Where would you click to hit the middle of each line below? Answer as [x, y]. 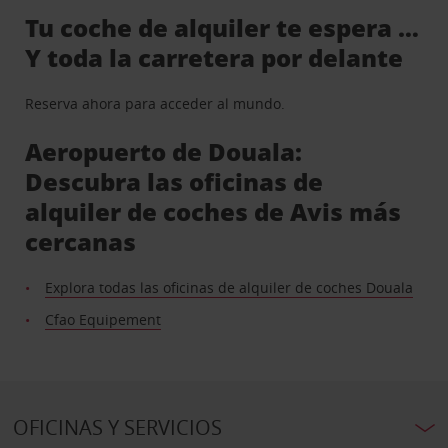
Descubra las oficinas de [174, 182]
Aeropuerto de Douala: [164, 152]
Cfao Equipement [103, 320]
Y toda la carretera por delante [214, 58]
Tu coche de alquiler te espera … [222, 28]
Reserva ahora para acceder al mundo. [155, 104]
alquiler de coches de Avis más [213, 212]
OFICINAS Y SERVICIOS [117, 428]
